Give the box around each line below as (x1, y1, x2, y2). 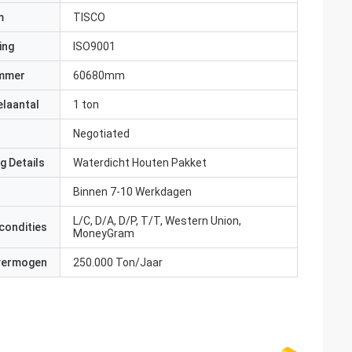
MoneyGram (73, 227, 134, 240)
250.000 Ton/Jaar (73, 256, 163, 269)
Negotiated (73, 127, 130, 140)
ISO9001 (73, 40, 115, 53)
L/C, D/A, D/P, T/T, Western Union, (73, 214, 241, 227)
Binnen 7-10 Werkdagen (73, 185, 192, 198)
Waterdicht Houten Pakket (73, 156, 207, 169)
